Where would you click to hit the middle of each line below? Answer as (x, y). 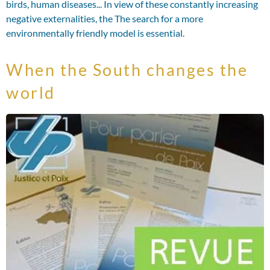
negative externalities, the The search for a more (105, 18)
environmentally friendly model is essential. (95, 33)
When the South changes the (127, 69)
